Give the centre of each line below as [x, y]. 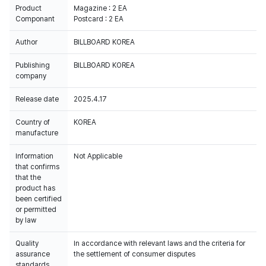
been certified [39, 199]
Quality [27, 243]
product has [35, 188]
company [31, 76]
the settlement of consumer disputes [134, 254]
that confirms [37, 167]
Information [34, 156]
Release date [37, 99]
